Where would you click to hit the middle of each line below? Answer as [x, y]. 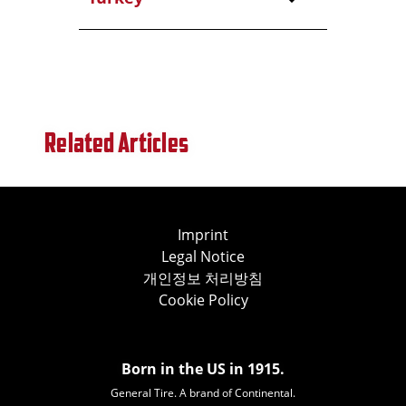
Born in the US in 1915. [203, 369]
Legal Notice [203, 256]
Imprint [203, 235]
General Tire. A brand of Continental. [203, 393]
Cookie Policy [203, 300]
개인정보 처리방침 [203, 278]
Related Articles [116, 142]
